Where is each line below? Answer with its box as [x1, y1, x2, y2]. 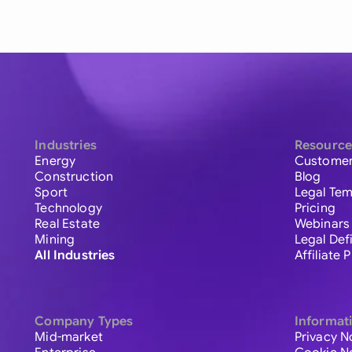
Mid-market [35, 329, 103, 346]
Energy [35, 153, 76, 170]
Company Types [35, 313, 134, 330]
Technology [35, 200, 102, 217]
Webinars [294, 216, 350, 233]
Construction [35, 169, 114, 185]
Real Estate [35, 216, 101, 233]
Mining [35, 232, 75, 248]
